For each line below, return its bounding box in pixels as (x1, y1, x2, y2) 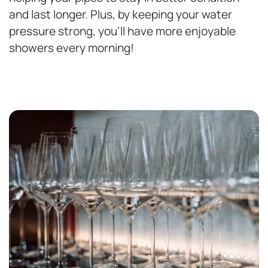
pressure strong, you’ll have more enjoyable (9, 23, 236, 39)
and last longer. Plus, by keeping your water (9, 6, 232, 22)
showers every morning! (9, 39, 134, 56)
